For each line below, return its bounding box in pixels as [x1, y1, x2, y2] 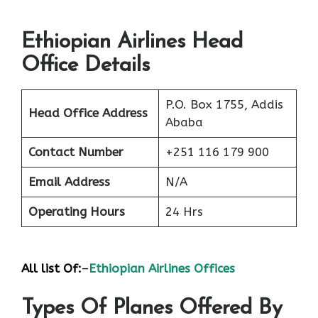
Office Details [21, 55, 150, 77]
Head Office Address [28, 106, 148, 121]
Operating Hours [28, 204, 125, 219]
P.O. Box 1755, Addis [165, 97, 283, 112]
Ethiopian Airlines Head [21, 31, 243, 54]
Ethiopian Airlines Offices [89, 261, 235, 275]
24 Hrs [165, 204, 203, 219]
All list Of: [21, 261, 82, 275]
